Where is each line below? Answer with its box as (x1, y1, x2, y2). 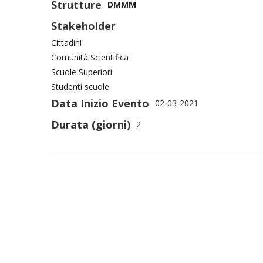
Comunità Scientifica (51, 51, 129, 63)
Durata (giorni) (51, 117, 130, 131)
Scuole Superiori (51, 66, 112, 77)
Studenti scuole (51, 80, 109, 92)
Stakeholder (51, 18, 116, 33)
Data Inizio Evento (51, 96, 149, 110)
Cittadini (51, 36, 82, 48)
